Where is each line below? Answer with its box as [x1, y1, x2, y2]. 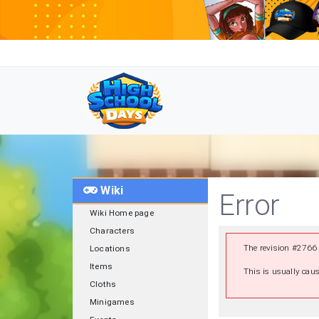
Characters [90, 226, 135, 236]
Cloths [90, 279, 117, 289]
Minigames [90, 297, 135, 307]
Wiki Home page [90, 208, 154, 218]
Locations [90, 244, 130, 253]
